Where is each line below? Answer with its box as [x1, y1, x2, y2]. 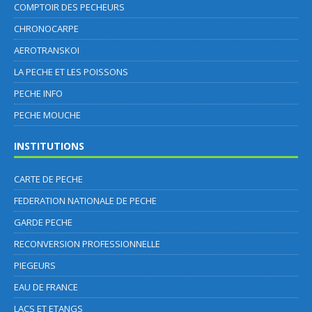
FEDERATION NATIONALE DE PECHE [14, 194, 157, 207]
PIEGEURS [14, 258, 56, 272]
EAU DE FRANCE [14, 280, 78, 293]
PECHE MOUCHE [14, 108, 81, 121]
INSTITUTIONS [14, 139, 84, 153]
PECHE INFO [14, 86, 63, 100]
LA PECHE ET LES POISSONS [14, 65, 128, 78]
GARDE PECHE [14, 215, 72, 228]
